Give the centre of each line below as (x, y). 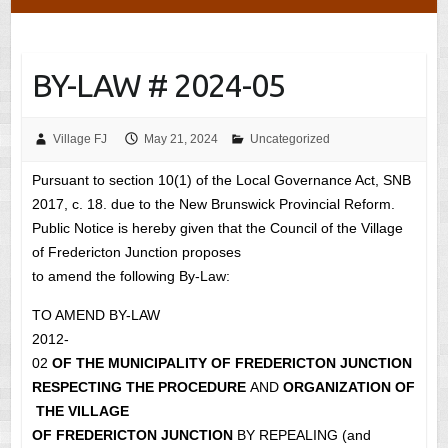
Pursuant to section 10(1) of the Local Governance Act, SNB (221, 180)
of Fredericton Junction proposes (136, 252)
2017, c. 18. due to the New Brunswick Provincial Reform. (213, 204)
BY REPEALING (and (301, 435)
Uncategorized (289, 139)
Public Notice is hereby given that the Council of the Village (217, 228)
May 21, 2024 (180, 139)
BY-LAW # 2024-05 (158, 85)
